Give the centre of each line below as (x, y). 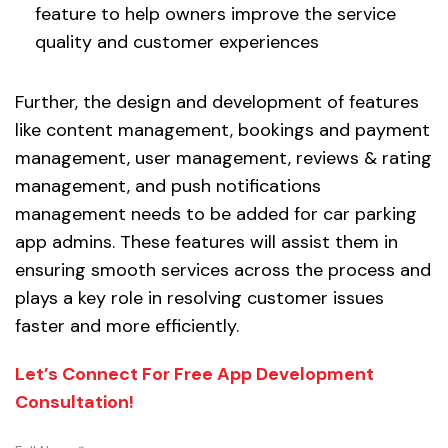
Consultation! (74, 402)
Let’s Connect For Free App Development (194, 374)
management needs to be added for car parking (216, 214)
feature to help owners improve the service (215, 14)
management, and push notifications (168, 186)
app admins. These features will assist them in (206, 242)
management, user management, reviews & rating (223, 158)
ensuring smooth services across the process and (223, 270)
